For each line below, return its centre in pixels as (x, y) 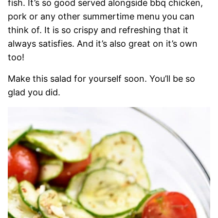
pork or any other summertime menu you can (101, 16)
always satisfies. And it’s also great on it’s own (103, 44)
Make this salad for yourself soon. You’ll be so (101, 79)
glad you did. (34, 92)
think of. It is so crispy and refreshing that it (98, 30)
